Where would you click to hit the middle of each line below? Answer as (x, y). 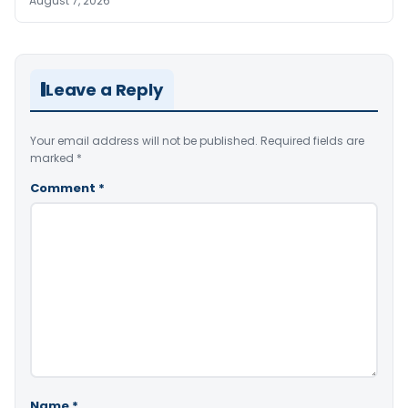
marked (53, 158)
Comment (64, 188)
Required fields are (312, 140)
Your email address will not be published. (144, 140)
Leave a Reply (104, 89)
